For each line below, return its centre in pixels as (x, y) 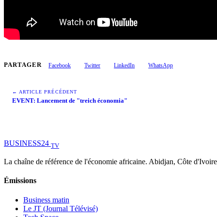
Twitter (93, 65)
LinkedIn (124, 65)
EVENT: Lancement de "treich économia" (70, 100)
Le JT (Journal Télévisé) (61, 208)
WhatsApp (161, 65)
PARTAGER (23, 65)
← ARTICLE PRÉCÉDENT (45, 92)
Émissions (20, 181)
